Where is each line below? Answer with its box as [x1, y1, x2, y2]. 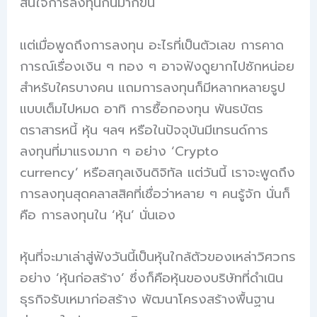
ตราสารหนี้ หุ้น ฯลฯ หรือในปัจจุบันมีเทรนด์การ [20, 120, 269, 140]
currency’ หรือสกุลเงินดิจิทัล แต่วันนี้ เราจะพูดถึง [20, 162, 296, 183]
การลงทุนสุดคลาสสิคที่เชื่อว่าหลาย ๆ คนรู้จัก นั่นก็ [20, 183, 291, 204]
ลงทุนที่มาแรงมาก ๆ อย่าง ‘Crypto [20, 141, 219, 161]
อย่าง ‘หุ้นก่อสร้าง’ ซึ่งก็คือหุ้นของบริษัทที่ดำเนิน [20, 267, 284, 288]
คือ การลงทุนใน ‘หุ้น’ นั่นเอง [20, 204, 176, 225]
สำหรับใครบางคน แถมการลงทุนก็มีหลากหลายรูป [20, 77, 286, 98]
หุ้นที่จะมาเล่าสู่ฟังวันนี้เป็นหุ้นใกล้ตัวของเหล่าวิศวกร [20, 246, 296, 267]
